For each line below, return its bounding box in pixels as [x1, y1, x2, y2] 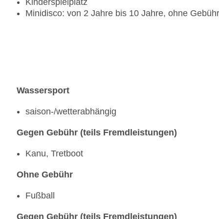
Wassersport [17, 86, 69, 96]
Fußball [25, 191, 55, 201]
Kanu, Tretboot [25, 149, 83, 159]
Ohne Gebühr [17, 170, 73, 180]
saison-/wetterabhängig [25, 107, 116, 117]
